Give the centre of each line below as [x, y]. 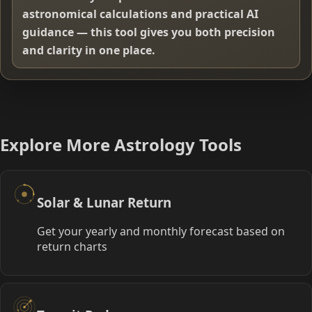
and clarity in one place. [89, 50]
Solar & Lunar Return [104, 202]
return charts [72, 247]
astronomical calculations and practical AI [140, 14]
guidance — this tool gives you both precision [149, 32]
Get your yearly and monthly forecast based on [161, 232]
